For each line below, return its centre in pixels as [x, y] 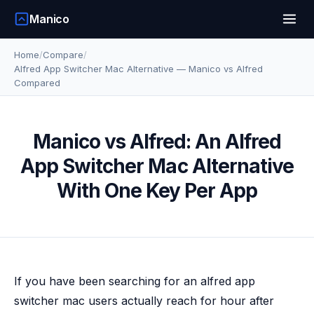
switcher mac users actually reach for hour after [144, 301]
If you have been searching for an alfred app [135, 281]
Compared [37, 83]
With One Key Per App [157, 191]
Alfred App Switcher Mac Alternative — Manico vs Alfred [138, 69]
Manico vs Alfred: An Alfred [157, 142]
